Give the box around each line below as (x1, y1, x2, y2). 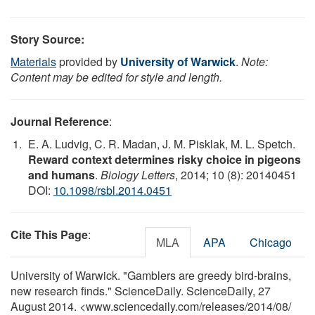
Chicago (250, 233, 292, 250)
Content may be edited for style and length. (11, 68, 222, 85)
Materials (11, 53, 56, 70)
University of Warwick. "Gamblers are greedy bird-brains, (11, 266, 291, 283)
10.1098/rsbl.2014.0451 (53, 181, 172, 198)
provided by (56, 53, 120, 70)
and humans (28, 166, 95, 183)
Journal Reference (11, 112, 109, 129)
